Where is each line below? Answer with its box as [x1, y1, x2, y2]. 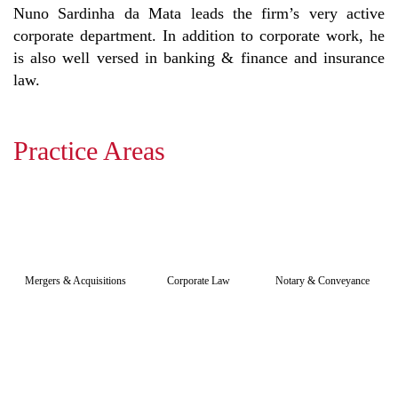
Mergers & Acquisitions [24, 274, 126, 287]
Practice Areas [13, 136, 165, 165]
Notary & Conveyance [275, 274, 370, 287]
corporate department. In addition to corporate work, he [13, 27, 385, 44]
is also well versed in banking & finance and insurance [13, 49, 385, 67]
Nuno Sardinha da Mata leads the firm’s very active [13, 4, 385, 22]
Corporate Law [167, 274, 231, 287]
